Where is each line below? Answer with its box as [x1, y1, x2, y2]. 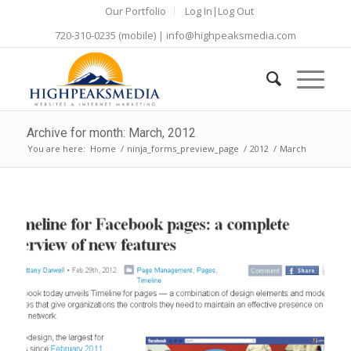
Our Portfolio [104, 4, 166, 18]
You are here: [27, 143, 85, 154]
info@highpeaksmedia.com [165, 28, 296, 42]
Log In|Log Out [184, 4, 254, 18]
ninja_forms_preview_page [126, 143, 239, 154]
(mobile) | [115, 28, 166, 42]
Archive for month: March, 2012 [26, 125, 196, 140]
